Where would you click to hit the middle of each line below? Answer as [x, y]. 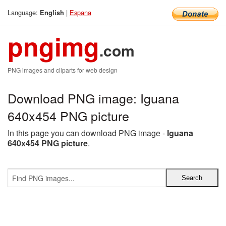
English [52, 13]
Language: [24, 12]
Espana [80, 12]
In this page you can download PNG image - [87, 133]
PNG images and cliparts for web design [63, 70]
